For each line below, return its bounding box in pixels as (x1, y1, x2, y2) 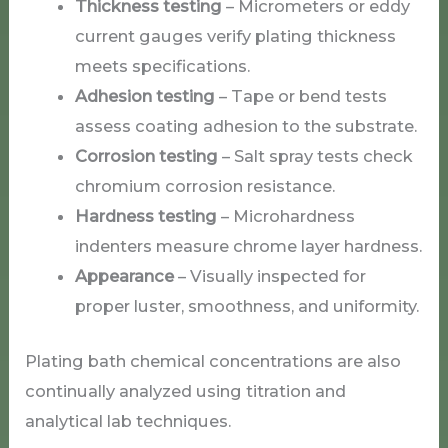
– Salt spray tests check (217, 146, 413, 167)
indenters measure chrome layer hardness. (74, 236, 422, 257)
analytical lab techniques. (25, 411, 232, 432)
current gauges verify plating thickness (74, 26, 396, 47)
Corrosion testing (74, 146, 218, 167)
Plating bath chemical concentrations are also (25, 351, 402, 372)
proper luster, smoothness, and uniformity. (74, 296, 419, 317)
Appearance (74, 266, 174, 287)
